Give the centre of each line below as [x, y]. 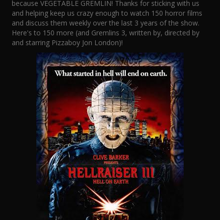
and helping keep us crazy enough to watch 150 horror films [107, 13]
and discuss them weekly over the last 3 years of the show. [106, 23]
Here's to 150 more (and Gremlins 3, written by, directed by [106, 33]
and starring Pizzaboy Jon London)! [67, 42]
